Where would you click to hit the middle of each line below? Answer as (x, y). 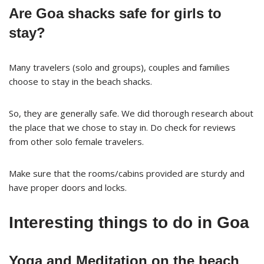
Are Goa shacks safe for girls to (115, 13)
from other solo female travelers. (76, 141)
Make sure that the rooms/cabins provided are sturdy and (127, 173)
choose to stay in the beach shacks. (80, 81)
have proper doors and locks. (68, 187)
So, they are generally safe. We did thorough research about (131, 113)
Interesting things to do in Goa (129, 222)
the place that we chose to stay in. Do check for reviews (122, 127)
